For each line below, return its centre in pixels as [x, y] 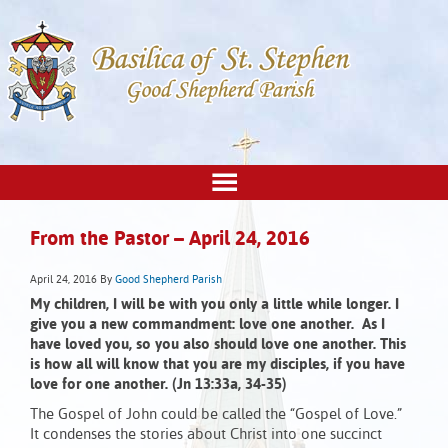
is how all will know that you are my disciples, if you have [217, 365]
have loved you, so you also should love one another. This [218, 345]
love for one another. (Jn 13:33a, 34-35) [158, 385]
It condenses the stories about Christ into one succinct [206, 435]
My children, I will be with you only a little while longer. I [214, 305]
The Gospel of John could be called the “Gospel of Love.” [218, 415]
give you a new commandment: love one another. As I [207, 325]
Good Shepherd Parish [168, 280]
